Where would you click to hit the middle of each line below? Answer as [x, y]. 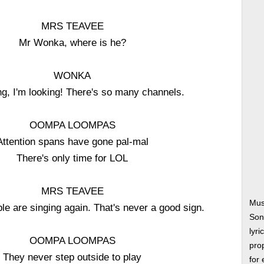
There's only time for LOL [72, 158]
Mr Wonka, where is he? [72, 42]
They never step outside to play [72, 257]
